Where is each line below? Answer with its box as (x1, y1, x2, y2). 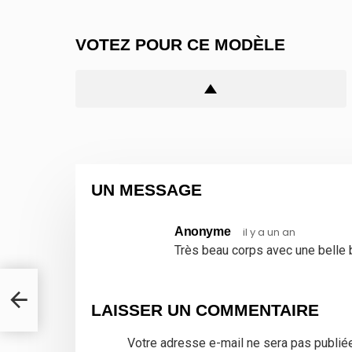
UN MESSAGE (91, 180, 202, 199)
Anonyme (174, 224, 231, 238)
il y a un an (243, 224, 296, 240)
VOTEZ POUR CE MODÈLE (75, 35, 285, 53)
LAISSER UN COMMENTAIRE (91, 300, 319, 319)
